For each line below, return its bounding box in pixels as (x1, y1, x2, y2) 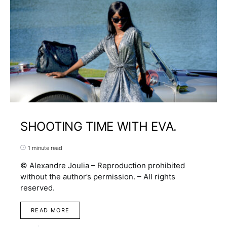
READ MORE (31, 206, 70, 214)
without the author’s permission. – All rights (20, 171, 175, 181)
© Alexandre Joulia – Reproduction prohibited (20, 160, 185, 170)
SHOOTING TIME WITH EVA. (20, 119, 177, 134)
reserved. (20, 182, 55, 193)
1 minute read (28, 144, 62, 152)
